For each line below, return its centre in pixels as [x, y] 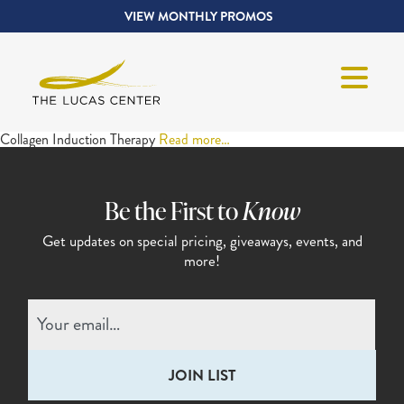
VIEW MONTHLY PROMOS [198, 16]
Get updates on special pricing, [134, 241]
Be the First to [173, 211]
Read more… [194, 139]
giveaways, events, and [294, 241]
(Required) [229, 323]
